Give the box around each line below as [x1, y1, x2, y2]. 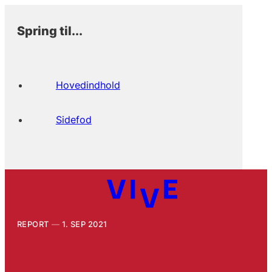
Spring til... [16, 22, 83, 38]
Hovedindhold [55, 78, 120, 91]
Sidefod [55, 113, 92, 126]
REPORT [16, 219, 49, 229]
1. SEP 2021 [62, 219, 107, 229]
